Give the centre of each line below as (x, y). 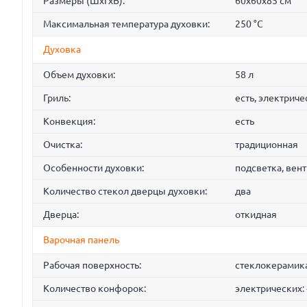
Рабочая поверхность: (92, 266)
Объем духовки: (79, 75)
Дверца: (61, 215)
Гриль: (57, 98)
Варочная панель (81, 240)
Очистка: (63, 145)
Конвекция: (69, 122)
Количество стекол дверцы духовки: (125, 192)
